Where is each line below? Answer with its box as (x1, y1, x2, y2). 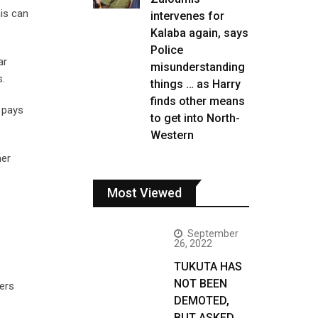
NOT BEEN (174, 277, 227, 290)
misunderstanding (150, 60, 245, 74)
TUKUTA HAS (174, 260, 242, 273)
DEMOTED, (174, 294, 229, 307)
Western (150, 128, 194, 142)
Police (150, 43, 183, 57)
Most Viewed (107, 185, 182, 200)
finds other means (150, 94, 245, 108)
